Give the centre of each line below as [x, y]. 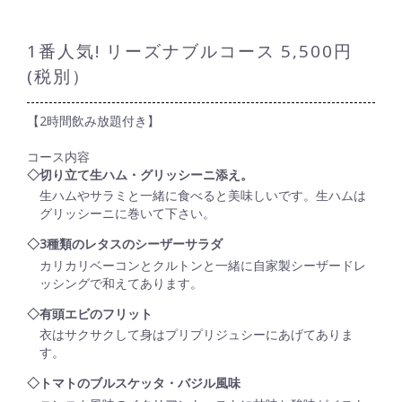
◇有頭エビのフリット [90, 313]
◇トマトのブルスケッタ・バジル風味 [134, 383]
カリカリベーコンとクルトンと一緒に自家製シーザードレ [203, 265]
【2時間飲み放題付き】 [93, 120]
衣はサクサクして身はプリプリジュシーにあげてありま [197, 335]
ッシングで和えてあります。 [121, 283]
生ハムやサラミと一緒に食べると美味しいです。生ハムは [203, 196]
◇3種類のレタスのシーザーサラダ [125, 244]
